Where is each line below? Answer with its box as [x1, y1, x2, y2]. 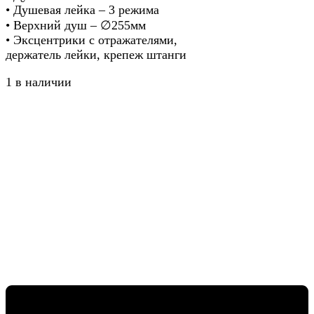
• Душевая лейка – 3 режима [6, 3, 159, 18]
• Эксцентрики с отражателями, [6, 33, 177, 48]
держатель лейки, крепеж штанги [6, 48, 186, 62]
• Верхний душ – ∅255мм [6, 18, 146, 33]
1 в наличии [6, 75, 71, 90]
